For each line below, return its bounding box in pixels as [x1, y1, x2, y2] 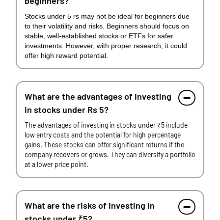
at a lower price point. [25, 160, 88, 168]
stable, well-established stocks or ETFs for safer [25, 32, 173, 40]
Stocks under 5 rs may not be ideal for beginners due [25, 12, 190, 20]
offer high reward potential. [25, 52, 108, 59]
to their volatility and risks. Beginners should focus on [25, 22, 189, 30]
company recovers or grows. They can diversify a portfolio [25, 150, 195, 159]
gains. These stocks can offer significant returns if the [25, 140, 184, 149]
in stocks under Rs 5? [25, 104, 109, 115]
